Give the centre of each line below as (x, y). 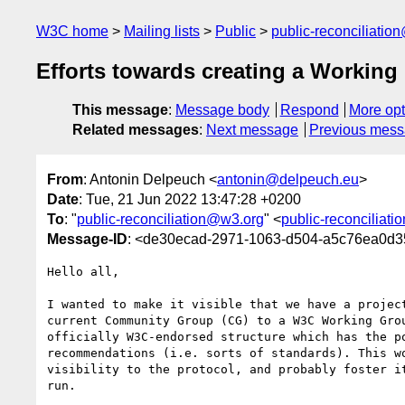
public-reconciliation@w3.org (170, 219)
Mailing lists (162, 31)
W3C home (72, 31)
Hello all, (83, 271)
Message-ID (87, 239)
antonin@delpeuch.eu (288, 179)
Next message (252, 130)
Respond (309, 110)
